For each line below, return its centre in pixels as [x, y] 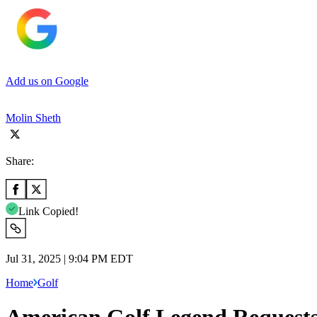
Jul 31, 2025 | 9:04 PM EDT [69, 258]
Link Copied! [48, 211]
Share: [20, 161]
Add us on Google [47, 81]
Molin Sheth [33, 117]
